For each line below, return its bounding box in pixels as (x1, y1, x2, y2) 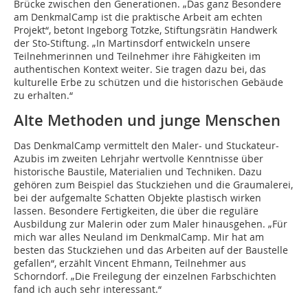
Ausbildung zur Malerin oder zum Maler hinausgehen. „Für (14, 217, 287, 230)
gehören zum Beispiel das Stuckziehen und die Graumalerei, (14, 178, 293, 191)
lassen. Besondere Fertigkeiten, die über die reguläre (14, 204, 258, 217)
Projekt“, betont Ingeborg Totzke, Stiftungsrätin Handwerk (14, 23, 277, 36)
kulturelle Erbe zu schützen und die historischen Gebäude (14, 76, 283, 89)
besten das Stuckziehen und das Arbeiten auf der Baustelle (14, 243, 288, 256)
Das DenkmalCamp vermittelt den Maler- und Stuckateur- (14, 139, 279, 152)
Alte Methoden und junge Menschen (14, 110, 280, 131)
